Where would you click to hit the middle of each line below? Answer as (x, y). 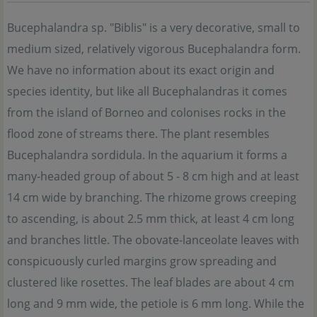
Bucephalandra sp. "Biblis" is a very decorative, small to (154, 28)
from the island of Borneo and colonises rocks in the (146, 113)
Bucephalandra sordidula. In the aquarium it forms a (147, 155)
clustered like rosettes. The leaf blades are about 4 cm (151, 283)
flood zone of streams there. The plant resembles (138, 134)
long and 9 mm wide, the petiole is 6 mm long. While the (156, 304)
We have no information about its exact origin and (141, 70)
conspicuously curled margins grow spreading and (142, 261)
